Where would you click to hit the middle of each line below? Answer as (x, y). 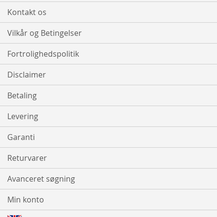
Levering (23, 116)
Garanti (21, 137)
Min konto (26, 200)
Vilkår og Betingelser (45, 33)
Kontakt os (27, 12)
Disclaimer (27, 75)
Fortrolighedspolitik (43, 54)
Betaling (22, 96)
